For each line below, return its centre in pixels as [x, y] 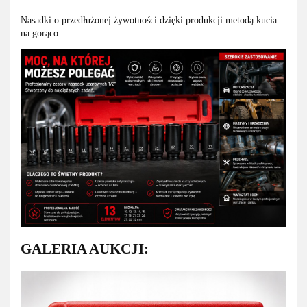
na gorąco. [41, 34]
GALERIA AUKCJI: [85, 248]
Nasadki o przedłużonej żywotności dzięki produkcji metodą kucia [149, 21]
